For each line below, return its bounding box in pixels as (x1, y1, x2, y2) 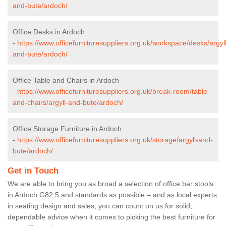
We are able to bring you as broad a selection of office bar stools (8, 179, 213, 188)
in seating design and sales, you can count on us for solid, (8, 201, 192, 210)
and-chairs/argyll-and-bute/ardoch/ (13, 98, 123, 106)
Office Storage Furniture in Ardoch (13, 124, 122, 133)
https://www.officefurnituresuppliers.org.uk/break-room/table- (17, 87, 210, 95)
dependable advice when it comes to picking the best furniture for (8, 212, 215, 221)
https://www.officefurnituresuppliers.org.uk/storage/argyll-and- (17, 135, 213, 144)
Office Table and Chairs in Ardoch (13, 76, 119, 84)
